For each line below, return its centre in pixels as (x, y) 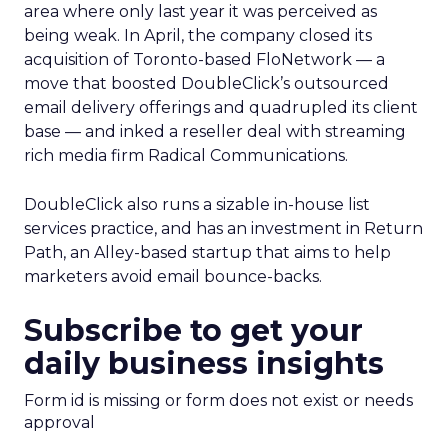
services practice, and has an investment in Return (223, 228)
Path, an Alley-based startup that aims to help (207, 252)
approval (59, 422)
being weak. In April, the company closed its (198, 35)
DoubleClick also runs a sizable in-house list (197, 204)
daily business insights (204, 363)
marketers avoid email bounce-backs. (173, 276)
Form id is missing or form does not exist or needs (218, 400)
